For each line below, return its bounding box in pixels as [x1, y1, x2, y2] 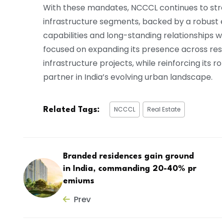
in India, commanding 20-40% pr [63, 164, 196, 173]
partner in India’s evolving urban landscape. [43, 71, 213, 83]
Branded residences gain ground [63, 152, 194, 161]
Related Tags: [43, 106, 100, 114]
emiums [63, 176, 94, 185]
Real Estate [147, 105, 180, 114]
